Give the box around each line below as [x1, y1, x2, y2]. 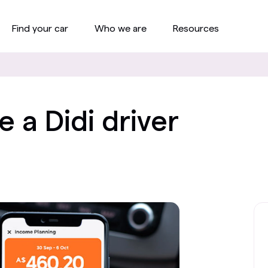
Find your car [12, 23, 68, 33]
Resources [173, 23, 219, 33]
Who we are [95, 23, 147, 33]
